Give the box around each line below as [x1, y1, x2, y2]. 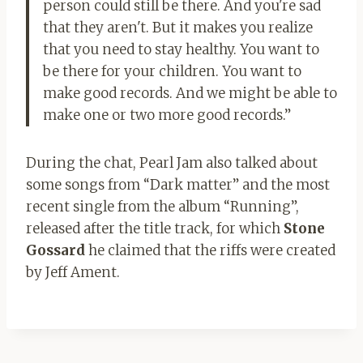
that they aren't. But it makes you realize [43, 18, 313, 36]
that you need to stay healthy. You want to [43, 40, 319, 58]
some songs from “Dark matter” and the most [26, 175, 330, 194]
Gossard [26, 241, 85, 259]
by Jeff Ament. [26, 263, 120, 281]
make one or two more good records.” [43, 105, 291, 124]
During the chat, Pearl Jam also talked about [26, 153, 318, 172]
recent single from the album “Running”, [26, 197, 299, 216]
